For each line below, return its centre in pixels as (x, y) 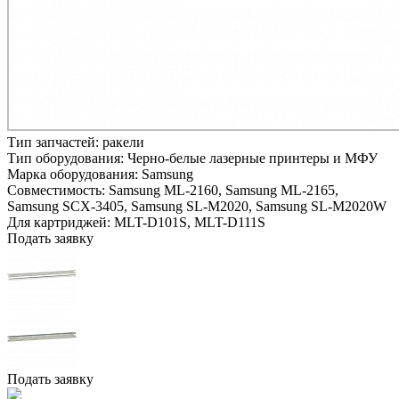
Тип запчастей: (55, 142)
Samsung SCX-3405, (67, 206)
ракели (123, 142)
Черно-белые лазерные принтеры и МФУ (252, 158)
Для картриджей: (61, 222)
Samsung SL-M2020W (321, 206)
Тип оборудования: (67, 158)
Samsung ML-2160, (165, 190)
